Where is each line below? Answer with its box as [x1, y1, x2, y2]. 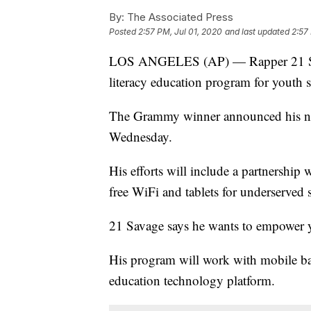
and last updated [225, 26, 289, 37]
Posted [109, 26, 138, 37]
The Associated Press [124, 10, 233, 24]
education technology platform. [109, 271, 275, 289]
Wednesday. [109, 128, 172, 146]
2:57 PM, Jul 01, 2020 [138, 26, 222, 37]
